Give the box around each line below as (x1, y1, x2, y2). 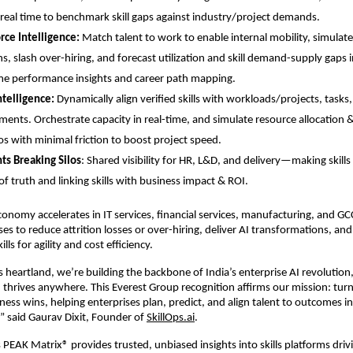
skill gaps (110, 11, 154, 24)
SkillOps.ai (147, 311, 195, 324)
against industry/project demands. (154, 11, 320, 24)
